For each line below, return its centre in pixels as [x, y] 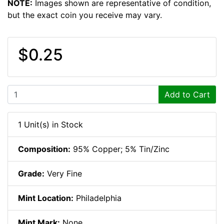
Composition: [44, 149]
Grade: [31, 173]
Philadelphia [97, 198]
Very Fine [63, 173]
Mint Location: [46, 198]
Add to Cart [187, 94]
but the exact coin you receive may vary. [85, 15]
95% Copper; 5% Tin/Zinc [120, 149]
